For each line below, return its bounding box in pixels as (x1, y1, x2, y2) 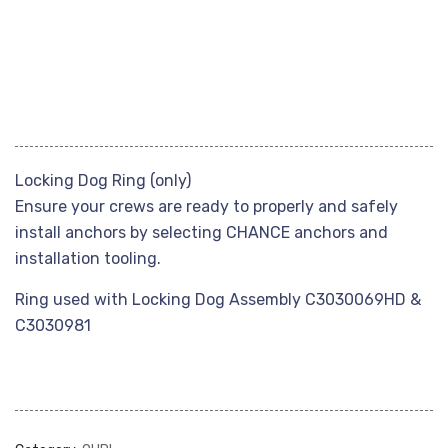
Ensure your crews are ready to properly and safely (15, 197, 398, 216)
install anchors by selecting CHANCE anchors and (15, 223, 388, 242)
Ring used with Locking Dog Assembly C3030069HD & (15, 290, 421, 309)
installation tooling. (15, 249, 161, 268)
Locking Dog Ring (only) (15, 171, 191, 190)
